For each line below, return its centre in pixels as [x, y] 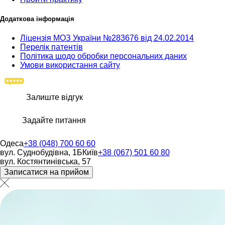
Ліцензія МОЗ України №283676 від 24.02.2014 [107, 38]
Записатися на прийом [46, 172]
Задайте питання [54, 121]
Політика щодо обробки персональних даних [103, 56]
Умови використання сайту [70, 65]
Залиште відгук [54, 97]
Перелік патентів [51, 47]
